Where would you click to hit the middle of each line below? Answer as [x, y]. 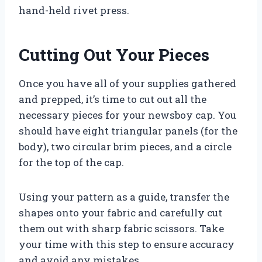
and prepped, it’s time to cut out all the [113, 99]
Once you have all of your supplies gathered [127, 83]
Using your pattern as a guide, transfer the [124, 196]
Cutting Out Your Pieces [114, 54]
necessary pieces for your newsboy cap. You [127, 115]
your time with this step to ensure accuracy [127, 244]
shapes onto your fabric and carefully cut [120, 212]
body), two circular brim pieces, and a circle [125, 146]
